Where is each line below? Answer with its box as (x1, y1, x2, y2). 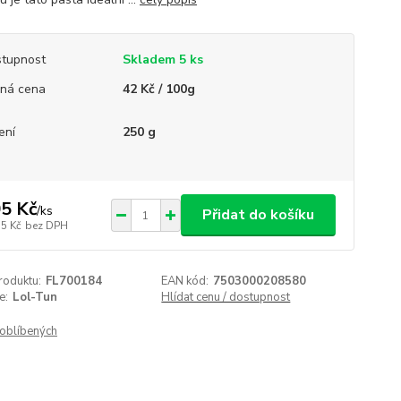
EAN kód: (161, 273, 209, 289)
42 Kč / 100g (122, 81, 195, 98)
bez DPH (24, 218, 68, 233)
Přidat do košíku (201, 205, 314, 225)
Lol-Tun (12, 289, 57, 305)
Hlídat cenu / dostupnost (161, 289, 291, 305)
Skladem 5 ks (122, 51, 203, 68)
